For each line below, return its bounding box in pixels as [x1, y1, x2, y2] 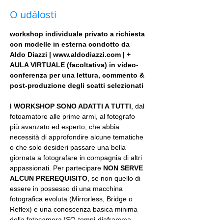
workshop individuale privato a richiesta [10, 30, 147, 38]
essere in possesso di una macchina [10, 185, 125, 192]
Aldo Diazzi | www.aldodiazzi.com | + [10, 51, 133, 58]
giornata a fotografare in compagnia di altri [10, 154, 144, 162]
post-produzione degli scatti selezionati [10, 82, 143, 89]
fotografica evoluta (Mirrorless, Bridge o [10, 195, 135, 203]
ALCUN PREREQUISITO [10, 174, 87, 182]
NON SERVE [103, 164, 145, 172]
